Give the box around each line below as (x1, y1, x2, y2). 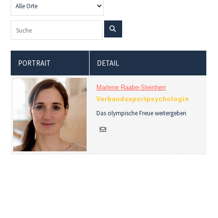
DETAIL (97, 58, 120, 68)
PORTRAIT (18, 58, 51, 68)
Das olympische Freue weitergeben (96, 109, 187, 117)
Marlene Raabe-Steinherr (96, 84, 166, 91)
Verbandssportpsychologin (96, 95, 190, 103)
